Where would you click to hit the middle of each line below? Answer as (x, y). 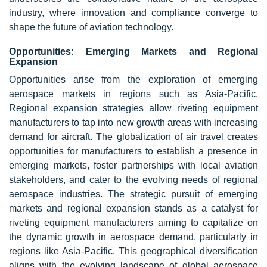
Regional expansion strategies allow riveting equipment (133, 108)
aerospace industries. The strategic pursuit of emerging (133, 194)
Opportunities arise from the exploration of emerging (133, 80)
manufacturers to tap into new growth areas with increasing (133, 123)
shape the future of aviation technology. (91, 27)
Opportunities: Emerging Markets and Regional (133, 52)
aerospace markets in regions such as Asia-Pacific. (133, 94)
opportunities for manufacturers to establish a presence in (133, 151)
